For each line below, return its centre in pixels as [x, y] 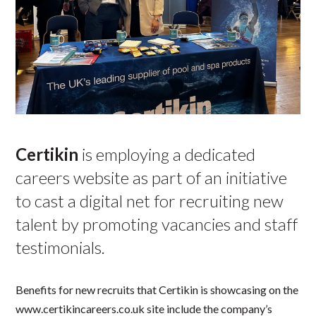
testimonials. [61, 247]
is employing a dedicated [167, 154]
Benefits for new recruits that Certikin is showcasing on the [157, 290]
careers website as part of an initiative [152, 177]
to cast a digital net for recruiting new [150, 201]
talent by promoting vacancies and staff [157, 224]
